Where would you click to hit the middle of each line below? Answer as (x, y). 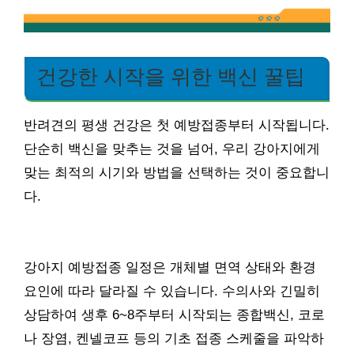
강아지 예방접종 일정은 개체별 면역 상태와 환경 (170, 268)
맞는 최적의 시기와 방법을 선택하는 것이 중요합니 (177, 173)
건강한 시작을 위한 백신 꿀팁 (171, 77)
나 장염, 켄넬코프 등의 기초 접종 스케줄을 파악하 (174, 339)
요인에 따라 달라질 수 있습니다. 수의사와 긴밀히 (172, 292)
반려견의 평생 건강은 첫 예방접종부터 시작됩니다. (177, 126)
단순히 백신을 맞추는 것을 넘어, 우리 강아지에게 (172, 149)
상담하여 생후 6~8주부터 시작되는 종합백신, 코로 (174, 315)
